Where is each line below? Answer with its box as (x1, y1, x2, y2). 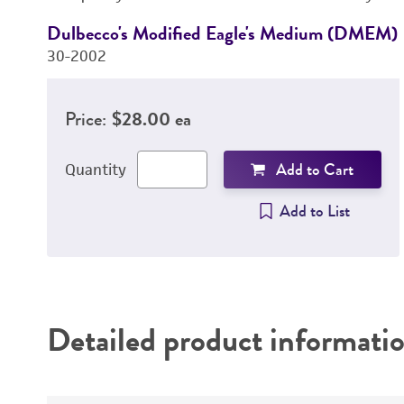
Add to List (279, 199, 350, 223)
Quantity (64, 160, 126, 179)
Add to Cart (276, 158, 354, 181)
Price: (64, 105, 106, 133)
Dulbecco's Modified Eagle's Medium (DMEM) (46, 19, 398, 47)
